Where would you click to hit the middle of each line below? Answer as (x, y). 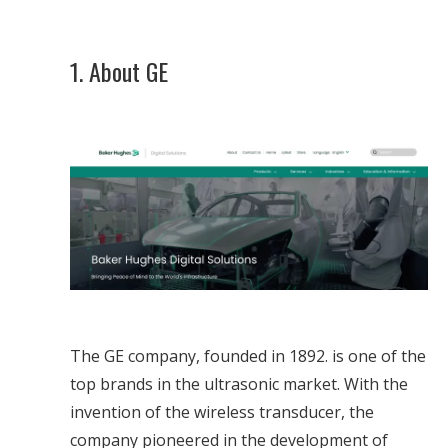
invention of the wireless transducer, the (222, 412)
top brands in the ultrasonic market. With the (239, 384)
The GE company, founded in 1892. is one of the (248, 356)
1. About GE (122, 71)
